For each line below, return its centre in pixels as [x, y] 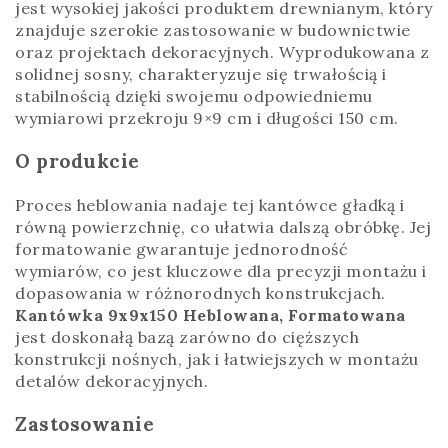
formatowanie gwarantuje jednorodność [181, 249]
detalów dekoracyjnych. [111, 381]
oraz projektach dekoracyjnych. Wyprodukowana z [222, 51]
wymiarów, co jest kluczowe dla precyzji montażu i [221, 271]
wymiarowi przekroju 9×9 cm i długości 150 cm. [207, 117]
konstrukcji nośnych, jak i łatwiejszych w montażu [217, 359]
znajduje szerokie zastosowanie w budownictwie [213, 29]
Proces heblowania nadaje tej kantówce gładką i [209, 205]
